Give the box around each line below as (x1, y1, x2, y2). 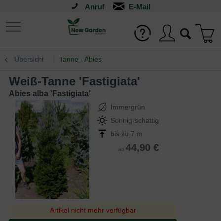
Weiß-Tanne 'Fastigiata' (20, 74, 140, 88)
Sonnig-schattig (110, 116, 159, 124)
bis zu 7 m (110, 130, 143, 138)
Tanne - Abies (59, 55, 102, 63)
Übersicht (14, 55, 44, 63)
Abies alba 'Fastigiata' (9, 89, 91, 98)
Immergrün (110, 103, 145, 111)
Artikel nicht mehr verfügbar (49, 206, 136, 214)
